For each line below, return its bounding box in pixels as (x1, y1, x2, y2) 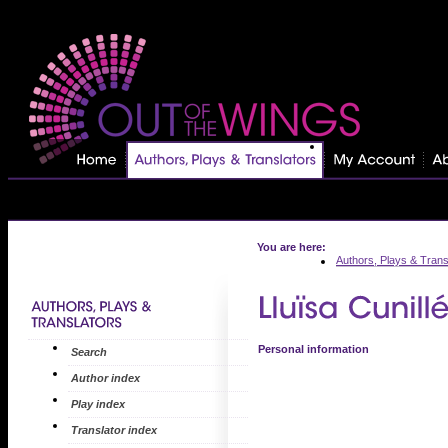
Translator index (71, 424, 157, 437)
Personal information (257, 343, 369, 356)
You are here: (257, 241, 326, 254)
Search (71, 346, 107, 359)
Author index (71, 372, 140, 385)
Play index (71, 398, 125, 411)
